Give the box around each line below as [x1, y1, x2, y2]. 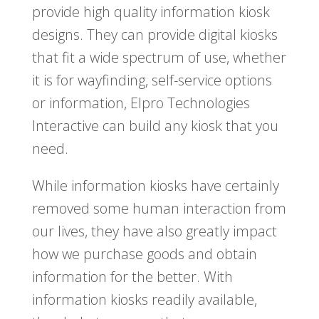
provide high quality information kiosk [31, 2, 270, 22]
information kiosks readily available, [31, 290, 257, 310]
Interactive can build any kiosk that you [31, 116, 278, 136]
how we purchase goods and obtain [31, 244, 257, 264]
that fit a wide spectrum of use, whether [31, 48, 286, 68]
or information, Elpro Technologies [31, 93, 250, 113]
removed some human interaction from [31, 199, 286, 219]
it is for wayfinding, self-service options [31, 70, 272, 90]
